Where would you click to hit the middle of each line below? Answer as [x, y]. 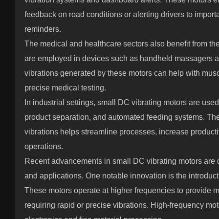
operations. [44, 146]
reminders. [43, 29]
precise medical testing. [65, 88]
